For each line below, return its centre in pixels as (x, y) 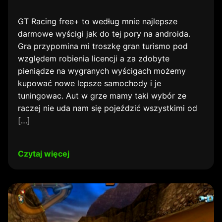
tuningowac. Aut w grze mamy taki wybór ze (102, 96)
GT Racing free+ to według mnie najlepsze (98, 21)
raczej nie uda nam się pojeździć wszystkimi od (108, 108)
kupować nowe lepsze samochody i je (89, 83)
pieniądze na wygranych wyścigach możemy (102, 71)
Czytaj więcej (44, 154)
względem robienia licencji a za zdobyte (94, 58)
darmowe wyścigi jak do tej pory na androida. (104, 34)
